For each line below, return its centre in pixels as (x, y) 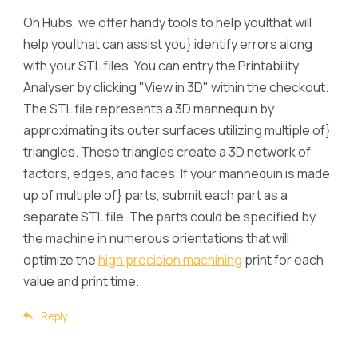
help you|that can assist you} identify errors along (168, 44)
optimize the (61, 259)
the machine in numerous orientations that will (156, 238)
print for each (283, 259)
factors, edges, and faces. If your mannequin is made (177, 173)
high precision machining (170, 259)
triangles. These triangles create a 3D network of (167, 151)
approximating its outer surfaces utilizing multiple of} (177, 130)
